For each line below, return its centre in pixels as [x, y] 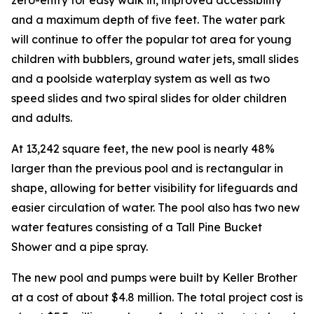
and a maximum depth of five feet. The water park [148, 19]
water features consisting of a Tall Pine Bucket [137, 227]
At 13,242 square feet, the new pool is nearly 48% [143, 148]
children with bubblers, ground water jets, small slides [155, 59]
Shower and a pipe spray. [80, 246]
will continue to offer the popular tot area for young [151, 39]
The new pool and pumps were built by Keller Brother [154, 277]
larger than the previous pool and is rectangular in [147, 168]
